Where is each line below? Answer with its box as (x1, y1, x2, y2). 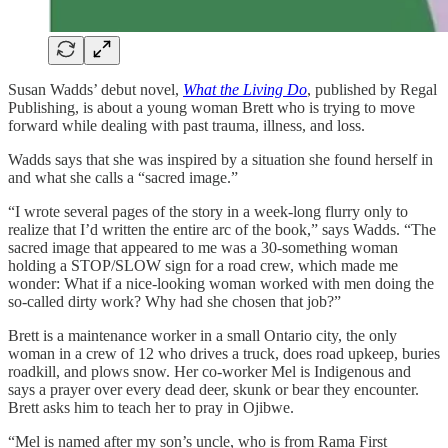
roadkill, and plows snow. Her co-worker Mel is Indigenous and (8, 362, 411, 380)
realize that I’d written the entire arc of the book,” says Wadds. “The (8, 220, 436, 238)
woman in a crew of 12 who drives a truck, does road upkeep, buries (8, 344, 440, 362)
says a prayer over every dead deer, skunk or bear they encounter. (8, 380, 419, 398)
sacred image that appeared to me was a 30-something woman (8, 238, 398, 256)
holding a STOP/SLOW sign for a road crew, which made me (8, 256, 398, 274)
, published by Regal (307, 80, 437, 98)
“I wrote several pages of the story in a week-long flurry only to (8, 202, 408, 220)
